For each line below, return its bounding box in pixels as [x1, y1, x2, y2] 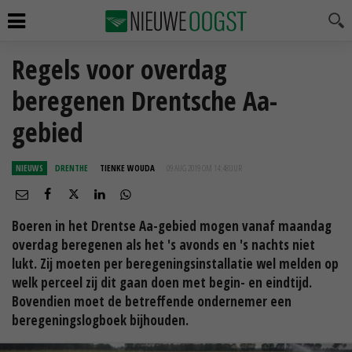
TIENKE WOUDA [100, 162, 155, 174]
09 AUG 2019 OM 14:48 [167, 162, 229, 174]
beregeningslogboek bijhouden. [12, 311, 189, 329]
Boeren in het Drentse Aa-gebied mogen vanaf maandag [12, 217, 332, 235]
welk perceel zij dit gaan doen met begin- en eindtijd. [12, 273, 312, 291]
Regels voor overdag [12, 51, 227, 87]
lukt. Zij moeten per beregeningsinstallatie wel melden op [12, 255, 339, 273]
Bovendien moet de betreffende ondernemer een [12, 292, 291, 310]
